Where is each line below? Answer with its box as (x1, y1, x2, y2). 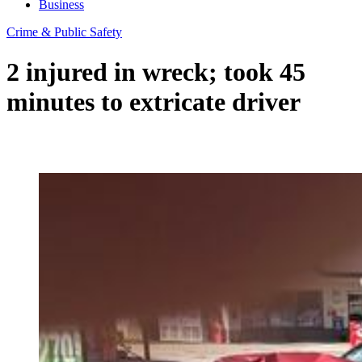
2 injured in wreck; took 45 (6, 57, 305, 86)
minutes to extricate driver (6, 86, 301, 116)
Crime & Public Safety (6, 25, 122, 40)
